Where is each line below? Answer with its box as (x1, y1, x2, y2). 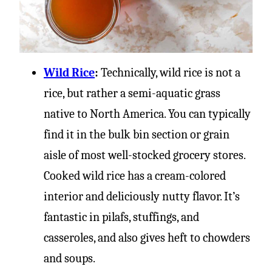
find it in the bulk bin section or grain (44, 127, 229, 141)
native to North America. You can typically (44, 107, 251, 121)
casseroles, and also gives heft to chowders (44, 231, 250, 245)
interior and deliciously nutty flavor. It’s (44, 189, 240, 203)
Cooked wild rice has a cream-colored (44, 169, 226, 183)
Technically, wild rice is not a (98, 66, 240, 80)
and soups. (44, 251, 95, 265)
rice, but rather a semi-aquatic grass (44, 86, 220, 100)
